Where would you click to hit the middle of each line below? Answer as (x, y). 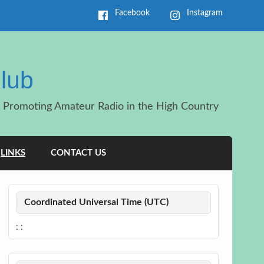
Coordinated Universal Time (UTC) (96, 202)
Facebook (133, 13)
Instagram (204, 13)
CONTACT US (78, 153)
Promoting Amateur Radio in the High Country (111, 107)
